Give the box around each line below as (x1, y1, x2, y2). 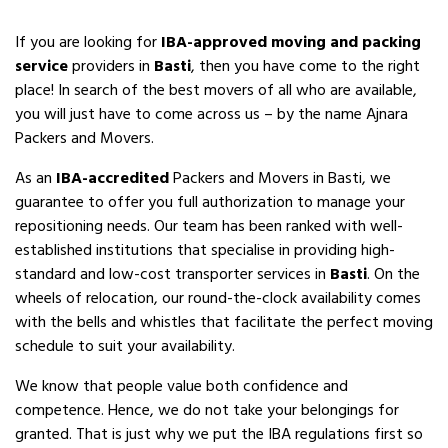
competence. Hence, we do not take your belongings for (15, 397, 399, 423)
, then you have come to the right (191, 53, 420, 79)
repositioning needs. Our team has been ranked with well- (15, 213, 403, 239)
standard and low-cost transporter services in (15, 261, 330, 287)
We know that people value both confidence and (15, 373, 348, 399)
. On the (367, 261, 420, 287)
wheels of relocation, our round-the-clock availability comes (15, 285, 421, 311)
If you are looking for (15, 29, 161, 55)
